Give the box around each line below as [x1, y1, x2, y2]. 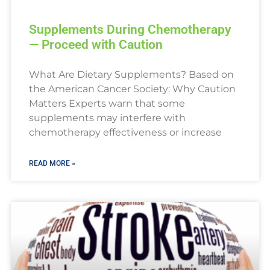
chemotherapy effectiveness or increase [28, 127, 222, 139]
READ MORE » [28, 159, 75, 168]
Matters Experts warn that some [28, 98, 185, 110]
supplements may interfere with [28, 112, 186, 124]
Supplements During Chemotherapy [28, 22, 231, 37]
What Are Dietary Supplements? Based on [28, 69, 234, 81]
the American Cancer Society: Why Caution [28, 83, 236, 95]
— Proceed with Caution [28, 37, 163, 52]
